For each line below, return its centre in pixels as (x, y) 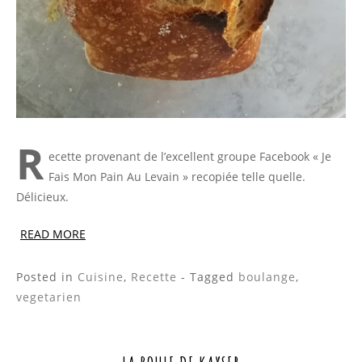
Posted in (47, 277)
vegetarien (49, 297)
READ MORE (53, 234)
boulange (267, 277)
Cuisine (101, 277)
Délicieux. (42, 197)
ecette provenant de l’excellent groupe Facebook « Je (190, 157)
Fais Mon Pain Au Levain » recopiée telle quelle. (177, 177)
